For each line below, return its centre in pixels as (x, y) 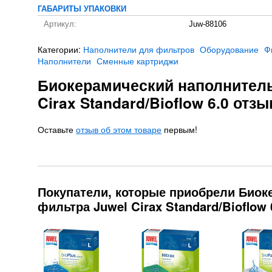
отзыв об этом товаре (119, 129)
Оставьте (57, 129)
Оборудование (229, 49)
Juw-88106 (208, 24)
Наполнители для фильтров (139, 49)
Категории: (60, 49)
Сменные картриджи (138, 60)
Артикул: (60, 24)
